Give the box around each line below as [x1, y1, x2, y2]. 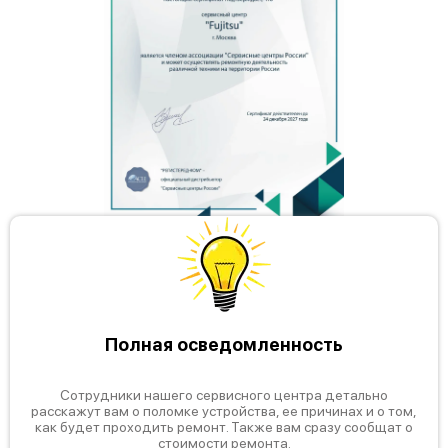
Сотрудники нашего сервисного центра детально [60, 386, 388, 403]
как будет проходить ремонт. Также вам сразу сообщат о [35, 418, 413, 435]
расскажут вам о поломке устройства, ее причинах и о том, [31, 402, 417, 419]
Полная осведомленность [105, 333, 343, 355]
